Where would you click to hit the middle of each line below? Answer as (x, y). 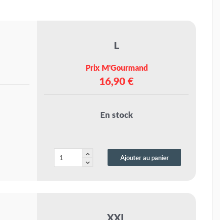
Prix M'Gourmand (116, 68)
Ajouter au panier (144, 158)
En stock (116, 115)
